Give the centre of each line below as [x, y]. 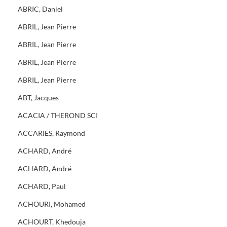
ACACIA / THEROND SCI [58, 115]
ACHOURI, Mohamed [52, 204]
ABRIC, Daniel [40, 9]
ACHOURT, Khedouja [52, 222]
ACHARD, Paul [42, 186]
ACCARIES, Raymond [51, 133]
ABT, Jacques [38, 98]
